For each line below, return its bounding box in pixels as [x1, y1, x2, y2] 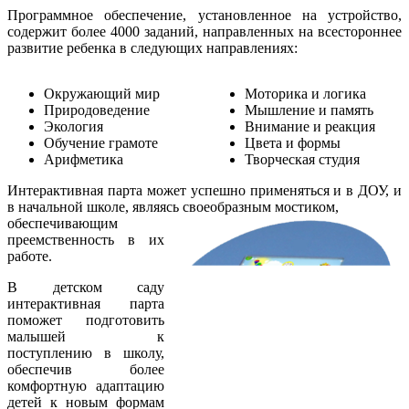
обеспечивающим [7, 215, 118, 231]
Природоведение [44, 101, 150, 118]
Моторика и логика [245, 85, 367, 101]
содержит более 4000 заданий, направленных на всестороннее [7, 23, 402, 39]
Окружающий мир [44, 85, 160, 101]
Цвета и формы [245, 134, 341, 151]
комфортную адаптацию [7, 377, 164, 393]
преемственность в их [7, 231, 164, 247]
